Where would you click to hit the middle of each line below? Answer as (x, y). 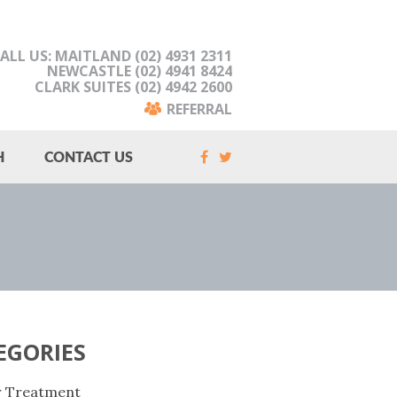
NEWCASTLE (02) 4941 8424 (139, 71)
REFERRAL (199, 109)
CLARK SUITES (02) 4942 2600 (133, 87)
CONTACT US (88, 156)
